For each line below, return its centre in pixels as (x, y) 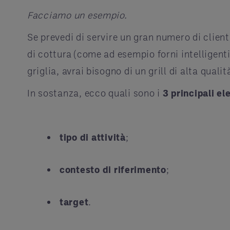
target (74, 202)
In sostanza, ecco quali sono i (95, 93)
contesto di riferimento (113, 169)
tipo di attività (93, 137)
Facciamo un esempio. (79, 15)
